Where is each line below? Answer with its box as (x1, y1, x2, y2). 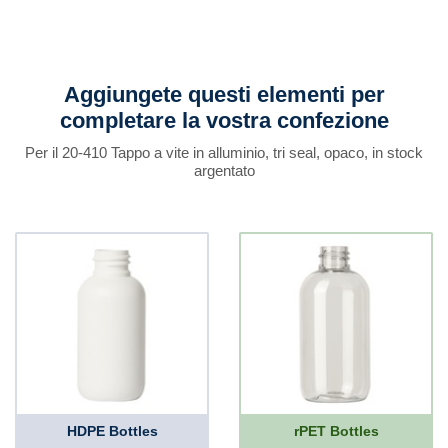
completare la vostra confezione (59, 108, 389, 133)
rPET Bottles (293, 423, 379, 439)
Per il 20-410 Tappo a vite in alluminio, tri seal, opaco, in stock (25, 144, 423, 161)
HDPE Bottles (66, 423, 158, 439)
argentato (193, 162, 255, 179)
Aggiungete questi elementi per (63, 82, 385, 107)
